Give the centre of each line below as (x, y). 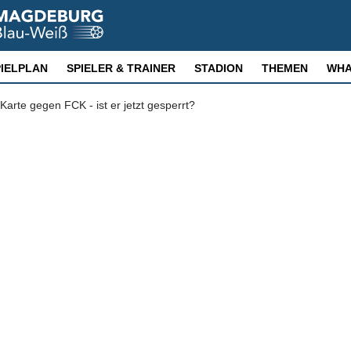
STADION (219, 68)
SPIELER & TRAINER (121, 68)
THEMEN (285, 68)
